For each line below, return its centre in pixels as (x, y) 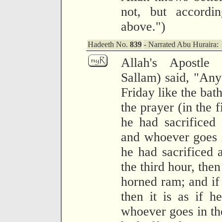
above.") (143, 27)
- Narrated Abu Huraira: (181, 44)
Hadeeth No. (109, 44)
